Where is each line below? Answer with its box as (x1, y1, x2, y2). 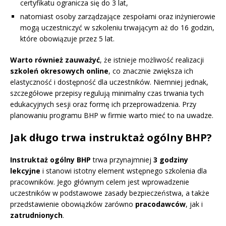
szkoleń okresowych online (10, 66, 108, 76)
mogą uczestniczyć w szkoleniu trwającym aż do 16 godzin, (20, 23, 214, 33)
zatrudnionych (10, 210, 63, 220)
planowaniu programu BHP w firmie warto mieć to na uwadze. (10, 110, 213, 121)
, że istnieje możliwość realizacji (100, 55, 204, 65)
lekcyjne (10, 166, 40, 176)
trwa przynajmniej (91, 155, 153, 165)
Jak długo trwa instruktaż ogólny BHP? (10, 131, 212, 145)
